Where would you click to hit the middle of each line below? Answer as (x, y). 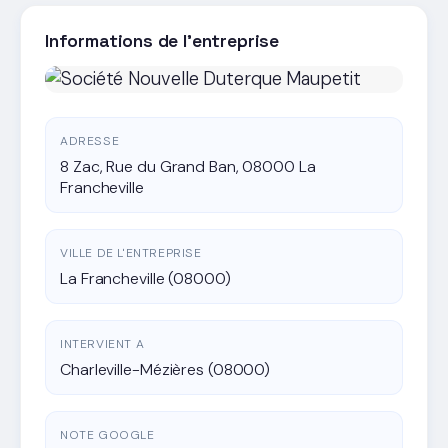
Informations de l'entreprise (162, 40)
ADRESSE (90, 140)
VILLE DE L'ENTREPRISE (131, 252)
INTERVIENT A (102, 343)
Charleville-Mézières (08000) (165, 369)
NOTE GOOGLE (107, 434)
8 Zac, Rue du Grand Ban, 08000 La (188, 166)
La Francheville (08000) (145, 278)
